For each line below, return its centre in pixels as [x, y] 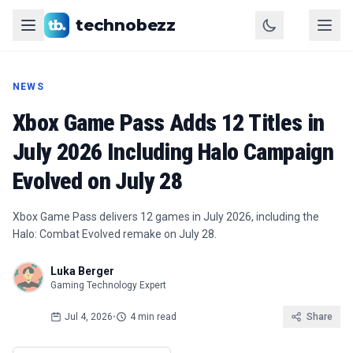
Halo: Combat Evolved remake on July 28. [115, 234]
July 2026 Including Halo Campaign [173, 152]
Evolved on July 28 [98, 181]
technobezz [126, 25]
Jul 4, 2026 [89, 317]
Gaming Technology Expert [108, 285]
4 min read [153, 317]
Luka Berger [82, 271]
